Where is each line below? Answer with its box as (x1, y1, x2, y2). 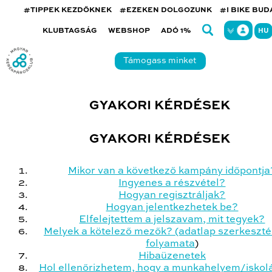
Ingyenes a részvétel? (118, 178, 226, 188)
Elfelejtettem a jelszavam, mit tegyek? (79, 214, 265, 225)
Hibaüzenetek (138, 251, 206, 261)
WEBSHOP (107, 27, 150, 35)
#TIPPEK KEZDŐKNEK (24, 7, 112, 14)
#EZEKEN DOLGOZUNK (120, 7, 212, 14)
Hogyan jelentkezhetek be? (106, 202, 239, 212)
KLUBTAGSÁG (42, 27, 97, 35)
